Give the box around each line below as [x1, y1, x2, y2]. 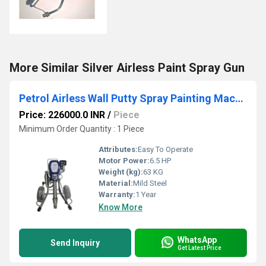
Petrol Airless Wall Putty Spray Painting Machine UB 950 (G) [235, 92, 243, 104]
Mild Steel [133, 179, 167, 188]
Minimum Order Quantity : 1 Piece [19, 124, 144, 134]
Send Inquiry [50, 238, 100, 248]
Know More [99, 202, 142, 212]
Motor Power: [99, 156, 150, 165]
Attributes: [99, 145, 138, 154]
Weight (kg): [99, 167, 143, 176]
